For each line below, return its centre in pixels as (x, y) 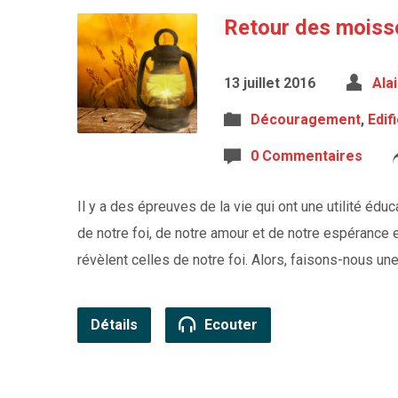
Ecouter (229, 325)
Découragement (306, 119)
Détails (114, 325)
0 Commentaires (306, 156)
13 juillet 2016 (270, 83)
